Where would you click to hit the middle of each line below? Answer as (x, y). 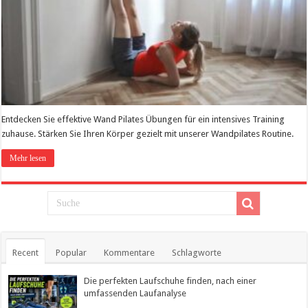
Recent (26, 252)
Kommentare (130, 252)
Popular (71, 252)
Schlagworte (197, 252)
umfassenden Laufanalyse (135, 293)
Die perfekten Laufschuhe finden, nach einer (170, 280)
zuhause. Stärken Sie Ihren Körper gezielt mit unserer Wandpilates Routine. (148, 133)
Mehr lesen (28, 158)
